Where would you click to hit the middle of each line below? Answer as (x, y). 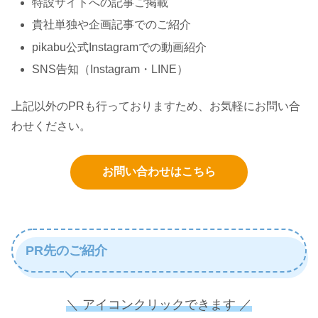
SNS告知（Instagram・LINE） (110, 69)
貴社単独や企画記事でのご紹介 (112, 25)
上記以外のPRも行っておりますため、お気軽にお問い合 (156, 106)
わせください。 (51, 126)
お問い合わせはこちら (159, 171)
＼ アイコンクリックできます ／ (159, 305)
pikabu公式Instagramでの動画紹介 (120, 47)
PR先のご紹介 (66, 250)
